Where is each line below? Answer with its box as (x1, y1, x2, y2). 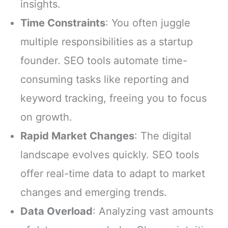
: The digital (134, 130, 191, 142)
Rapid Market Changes (20, 130, 134, 142)
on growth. (20, 111, 72, 124)
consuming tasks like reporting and (20, 73, 189, 86)
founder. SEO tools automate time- (20, 54, 187, 67)
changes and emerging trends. (20, 186, 167, 199)
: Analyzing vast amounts (93, 205, 213, 218)
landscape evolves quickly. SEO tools (20, 149, 199, 161)
